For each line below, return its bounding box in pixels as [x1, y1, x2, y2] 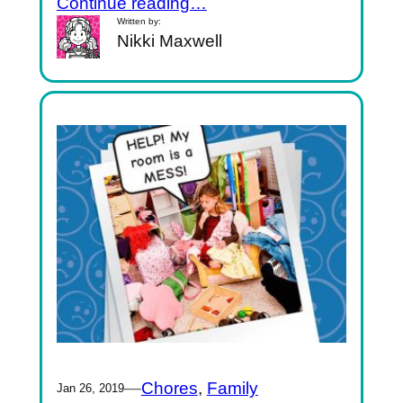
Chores [140, 379, 198, 399]
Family [206, 379, 258, 399]
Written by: [117, 15, 162, 26]
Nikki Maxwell [117, 31, 223, 50]
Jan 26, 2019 [56, 381, 124, 396]
